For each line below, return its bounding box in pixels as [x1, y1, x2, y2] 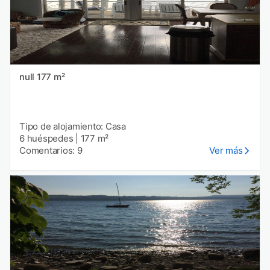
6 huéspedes [19, 133, 74, 145]
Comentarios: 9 [19, 145, 83, 157]
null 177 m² [36, 71, 65, 83]
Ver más [209, 145, 243, 157]
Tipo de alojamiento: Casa [19, 121, 126, 133]
